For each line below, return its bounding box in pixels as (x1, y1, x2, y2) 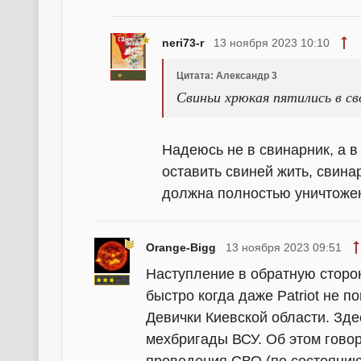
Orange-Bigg (146, 241, 216, 255)
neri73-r (162, 36, 204, 50)
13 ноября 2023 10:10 (214, 36, 330, 50)
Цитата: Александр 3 (176, 70, 277, 82)
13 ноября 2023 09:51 (226, 241, 342, 255)
